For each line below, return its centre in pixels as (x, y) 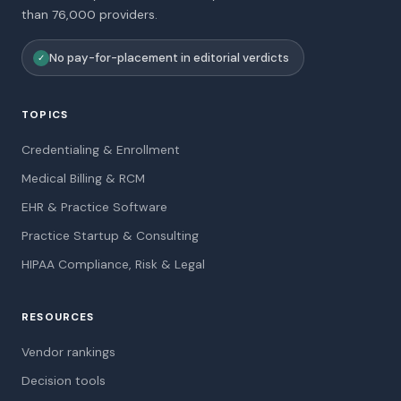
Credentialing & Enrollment (101, 149)
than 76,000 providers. (90, 14)
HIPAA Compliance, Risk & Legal (113, 264)
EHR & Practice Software (94, 207)
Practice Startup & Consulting (110, 235)
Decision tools (64, 380)
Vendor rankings (68, 352)
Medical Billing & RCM (83, 178)
